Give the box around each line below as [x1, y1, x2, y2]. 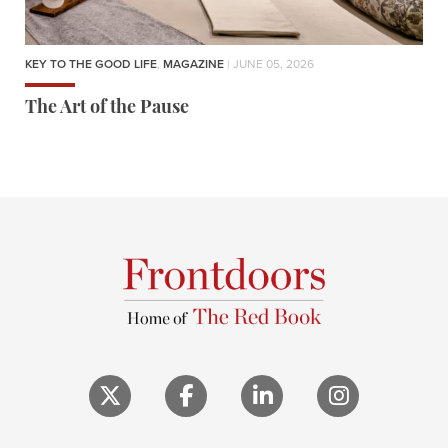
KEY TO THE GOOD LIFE [25, 55, 157, 74]
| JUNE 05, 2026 [224, 55, 314, 74]
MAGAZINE [163, 55, 224, 74]
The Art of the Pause [25, 99, 189, 119]
